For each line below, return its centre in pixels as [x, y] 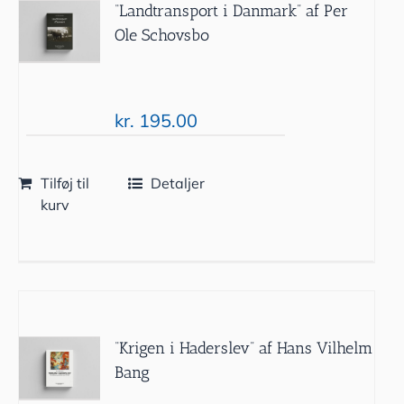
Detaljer [178, 183]
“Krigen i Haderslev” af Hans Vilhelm [244, 348]
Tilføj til [64, 183]
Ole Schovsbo [162, 35]
